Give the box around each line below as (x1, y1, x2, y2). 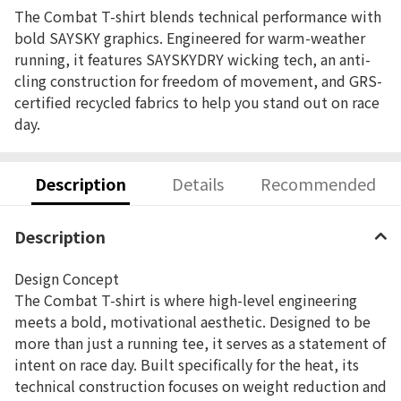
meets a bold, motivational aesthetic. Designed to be (14, 311, 371, 332)
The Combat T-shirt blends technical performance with (14, 5, 381, 27)
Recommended (260, 171, 376, 195)
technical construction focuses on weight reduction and (14, 375, 387, 397)
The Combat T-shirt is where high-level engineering (14, 289, 357, 311)
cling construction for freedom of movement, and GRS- (14, 70, 382, 91)
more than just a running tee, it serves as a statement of (14, 332, 386, 354)
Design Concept (14, 268, 119, 289)
